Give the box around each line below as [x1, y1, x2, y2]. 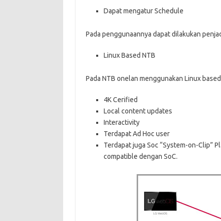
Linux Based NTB [103, 51, 155, 59]
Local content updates [103, 107, 172, 115]
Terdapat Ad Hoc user [103, 130, 170, 138]
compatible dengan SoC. [103, 152, 178, 160]
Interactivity [103, 118, 140, 126]
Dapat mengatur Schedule [103, 7, 184, 15]
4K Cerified [103, 96, 138, 104]
